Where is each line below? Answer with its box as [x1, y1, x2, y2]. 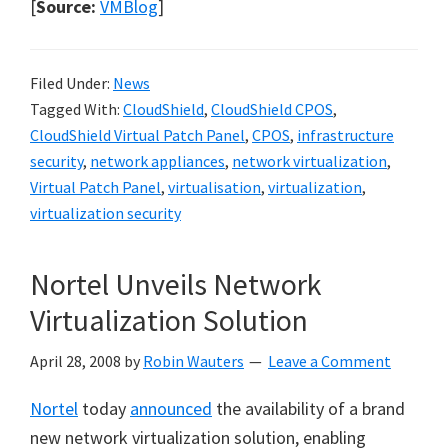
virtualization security [30, 203, 181, 223]
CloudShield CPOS [211, 99, 333, 119]
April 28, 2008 [30, 351, 121, 371]
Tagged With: [30, 99, 123, 119]
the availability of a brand [212, 397, 405, 420]
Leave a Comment [268, 351, 391, 371]
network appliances [90, 151, 225, 171]
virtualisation [168, 177, 261, 197]
